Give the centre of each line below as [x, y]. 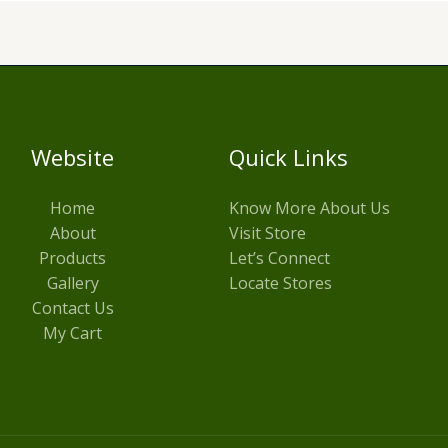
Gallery [72, 283]
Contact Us [72, 308]
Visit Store [267, 233]
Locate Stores [280, 283]
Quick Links [288, 157]
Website [73, 157]
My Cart [73, 333]
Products [73, 258]
